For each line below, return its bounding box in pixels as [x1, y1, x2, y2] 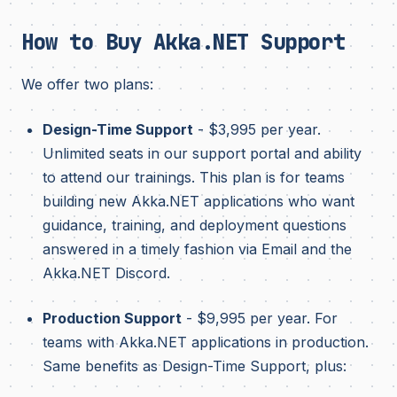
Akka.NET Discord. [43, 264, 170, 282]
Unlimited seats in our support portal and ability [43, 144, 362, 162]
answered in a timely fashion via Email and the [43, 240, 352, 258]
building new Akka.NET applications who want [43, 192, 354, 210]
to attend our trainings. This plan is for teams [43, 168, 345, 186]
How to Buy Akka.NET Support [21, 28, 346, 56]
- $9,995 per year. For [182, 309, 338, 327]
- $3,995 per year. [193, 121, 321, 138]
